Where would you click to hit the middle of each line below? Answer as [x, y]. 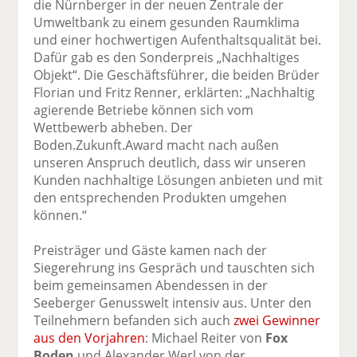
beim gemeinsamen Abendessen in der [151, 286]
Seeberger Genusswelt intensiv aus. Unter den [173, 303]
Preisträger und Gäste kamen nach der [151, 251]
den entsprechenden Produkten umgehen [161, 198]
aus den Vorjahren [90, 338]
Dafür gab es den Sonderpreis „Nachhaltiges [167, 58]
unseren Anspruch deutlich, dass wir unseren [170, 163]
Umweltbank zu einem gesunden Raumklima [167, 23]
